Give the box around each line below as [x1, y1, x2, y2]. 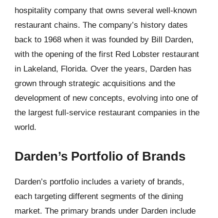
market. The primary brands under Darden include [15, 206, 196, 216]
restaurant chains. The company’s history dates [15, 20, 188, 30]
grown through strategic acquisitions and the [15, 79, 175, 88]
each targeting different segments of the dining [15, 191, 183, 201]
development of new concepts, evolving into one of [15, 93, 198, 103]
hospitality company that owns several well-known [15, 6, 197, 15]
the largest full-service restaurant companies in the [15, 108, 200, 117]
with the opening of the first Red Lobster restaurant [15, 50, 199, 59]
